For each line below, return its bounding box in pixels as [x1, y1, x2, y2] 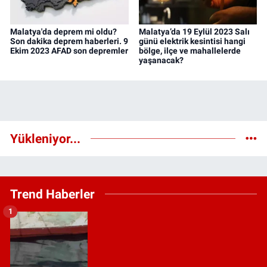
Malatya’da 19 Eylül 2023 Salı [138, 27, 250, 37]
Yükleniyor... [10, 131, 80, 146]
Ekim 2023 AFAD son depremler [10, 46, 128, 56]
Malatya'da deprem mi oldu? [10, 27, 117, 37]
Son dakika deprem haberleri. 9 [10, 36, 128, 46]
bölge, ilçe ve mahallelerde [138, 46, 241, 56]
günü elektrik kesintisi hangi [138, 36, 246, 46]
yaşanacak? [138, 55, 184, 66]
